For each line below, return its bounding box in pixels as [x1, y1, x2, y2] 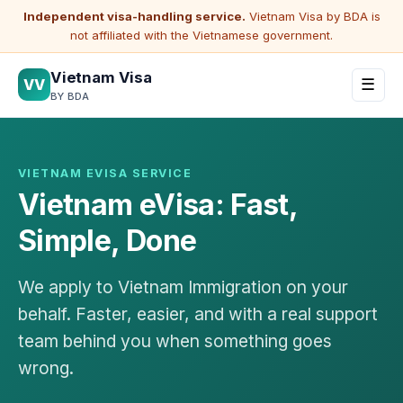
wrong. [18, 357, 74, 380]
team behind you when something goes [18, 330, 332, 353]
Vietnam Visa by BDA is [245, 9, 381, 23]
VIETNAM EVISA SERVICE [18, 166, 193, 180]
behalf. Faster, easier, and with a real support [18, 303, 378, 326]
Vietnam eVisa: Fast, [18, 187, 298, 223]
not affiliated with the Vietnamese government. [70, 28, 333, 42]
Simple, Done [18, 223, 197, 259]
